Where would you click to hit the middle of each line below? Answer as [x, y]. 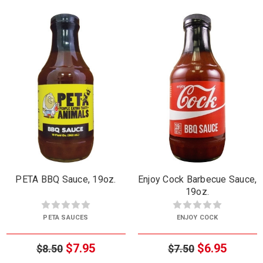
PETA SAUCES [66, 217]
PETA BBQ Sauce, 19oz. [66, 179]
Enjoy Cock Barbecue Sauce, [197, 179]
